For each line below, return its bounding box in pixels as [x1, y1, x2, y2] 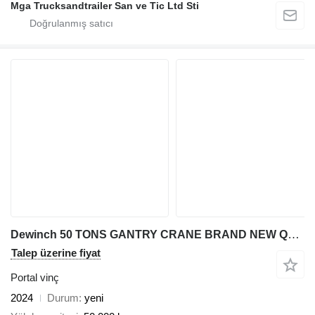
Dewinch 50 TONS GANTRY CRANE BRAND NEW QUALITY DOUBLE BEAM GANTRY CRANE [288, 228, 300, 242]
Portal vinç [11, 271, 59, 284]
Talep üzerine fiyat [11, 247, 101, 259]
